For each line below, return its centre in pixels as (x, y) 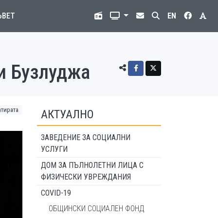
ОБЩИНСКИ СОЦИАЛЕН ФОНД (97, 209)
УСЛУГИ (54, 149)
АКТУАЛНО (67, 114)
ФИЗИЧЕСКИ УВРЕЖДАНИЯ (86, 177)
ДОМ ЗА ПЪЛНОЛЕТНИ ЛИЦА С (92, 165)
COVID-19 (56, 193)
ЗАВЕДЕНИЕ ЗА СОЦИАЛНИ (86, 137)
